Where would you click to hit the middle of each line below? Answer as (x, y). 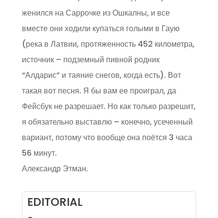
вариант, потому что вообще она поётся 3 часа (107, 138)
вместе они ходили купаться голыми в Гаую (100, 29)
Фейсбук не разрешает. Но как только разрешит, (109, 107)
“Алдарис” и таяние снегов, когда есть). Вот (101, 75)
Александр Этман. (55, 169)
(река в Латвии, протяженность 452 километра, (108, 44)
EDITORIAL (55, 202)
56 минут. (39, 153)
